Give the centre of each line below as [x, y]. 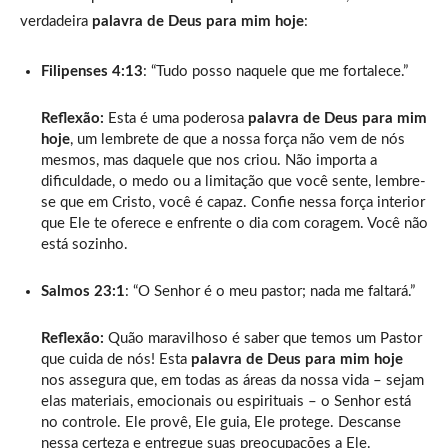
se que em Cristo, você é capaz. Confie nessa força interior [233, 202]
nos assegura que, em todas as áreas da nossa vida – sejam [232, 380]
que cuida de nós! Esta [116, 359]
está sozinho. [84, 244]
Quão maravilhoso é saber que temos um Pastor [263, 338]
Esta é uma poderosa [176, 118]
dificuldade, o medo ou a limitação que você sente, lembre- [233, 181]
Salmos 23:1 [83, 291]
